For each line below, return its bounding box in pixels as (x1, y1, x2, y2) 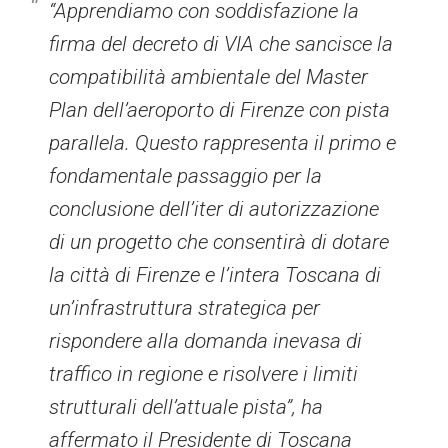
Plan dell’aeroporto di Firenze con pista (49, 97, 391, 122)
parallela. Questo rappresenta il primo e (49, 130, 397, 155)
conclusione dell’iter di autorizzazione (49, 196, 380, 221)
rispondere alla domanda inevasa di (49, 328, 363, 353)
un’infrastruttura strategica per (49, 295, 321, 320)
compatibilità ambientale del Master (49, 64, 369, 89)
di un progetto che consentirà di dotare (49, 229, 390, 254)
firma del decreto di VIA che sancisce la (49, 31, 394, 56)
